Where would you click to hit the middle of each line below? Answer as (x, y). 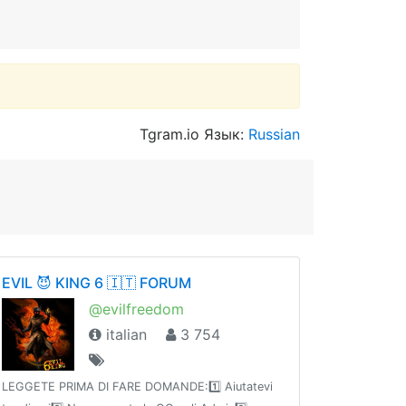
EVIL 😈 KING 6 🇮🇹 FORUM (97, 283)
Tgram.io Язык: (194, 134)
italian (124, 334)
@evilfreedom (136, 309)
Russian (274, 134)
